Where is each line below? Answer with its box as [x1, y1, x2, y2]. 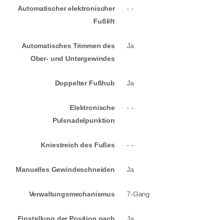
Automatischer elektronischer [18, 4, 115, 13]
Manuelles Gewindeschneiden [16, 165, 115, 174]
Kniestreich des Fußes [41, 141, 115, 149]
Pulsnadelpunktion [52, 116, 115, 125]
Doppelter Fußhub [55, 79, 115, 87]
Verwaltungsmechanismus [28, 190, 115, 198]
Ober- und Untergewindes [30, 55, 115, 63]
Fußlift [93, 17, 115, 26]
